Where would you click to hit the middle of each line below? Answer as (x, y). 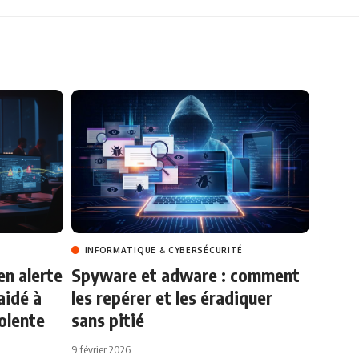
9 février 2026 (101, 349)
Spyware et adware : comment (185, 274)
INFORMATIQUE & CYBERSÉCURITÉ (164, 250)
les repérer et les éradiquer (171, 297)
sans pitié (107, 319)
